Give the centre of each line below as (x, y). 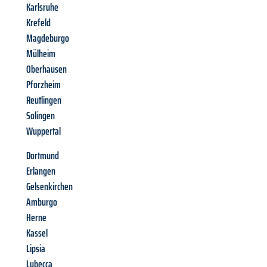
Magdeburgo (48, 38)
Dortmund (43, 156)
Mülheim (41, 54)
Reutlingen (44, 100)
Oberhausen (46, 69)
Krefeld (38, 23)
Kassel (37, 233)
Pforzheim (44, 85)
